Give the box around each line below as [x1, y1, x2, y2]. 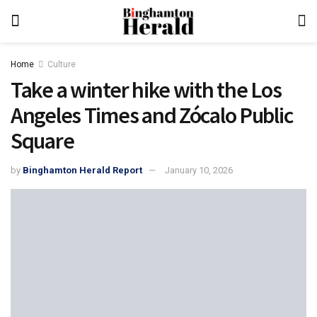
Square [11, 127, 74, 155]
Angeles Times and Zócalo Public [11, 101, 293, 129]
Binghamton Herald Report [23, 164, 142, 175]
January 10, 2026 [165, 164, 233, 175]
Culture [47, 59, 76, 69]
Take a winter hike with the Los [11, 76, 282, 104]
